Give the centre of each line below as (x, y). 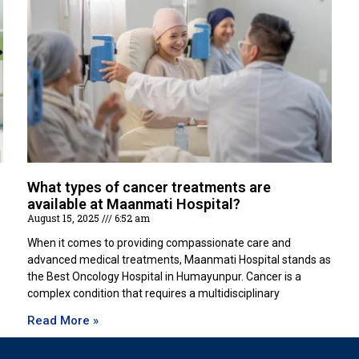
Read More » (63, 321)
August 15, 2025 (65, 218)
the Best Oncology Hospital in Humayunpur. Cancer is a (164, 277)
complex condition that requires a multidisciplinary (153, 294)
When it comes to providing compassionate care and (159, 243)
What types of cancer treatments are (149, 188)
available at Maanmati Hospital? (134, 204)
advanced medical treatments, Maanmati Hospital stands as (179, 260)
